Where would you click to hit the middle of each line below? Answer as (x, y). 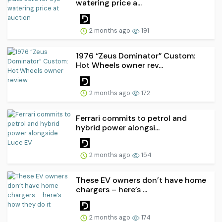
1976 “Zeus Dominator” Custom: (136, 55)
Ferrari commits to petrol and (131, 118)
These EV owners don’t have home (141, 180)
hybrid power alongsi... (118, 127)
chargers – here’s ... (111, 190)
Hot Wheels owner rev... (119, 65)
